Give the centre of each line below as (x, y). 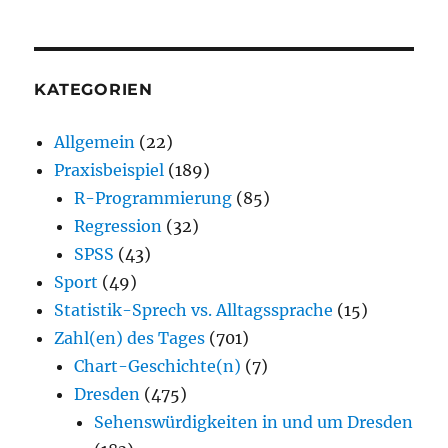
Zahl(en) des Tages (130, 338)
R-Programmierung (153, 198)
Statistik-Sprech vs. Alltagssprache (194, 310)
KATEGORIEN (93, 90)
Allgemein (95, 142)
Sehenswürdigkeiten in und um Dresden (254, 422)
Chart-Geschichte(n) (158, 366)
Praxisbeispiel (109, 170)
